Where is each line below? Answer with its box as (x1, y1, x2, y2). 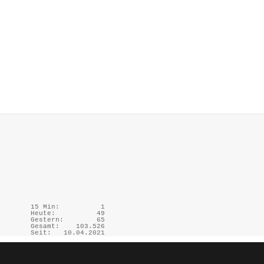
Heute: (31, 209, 55, 217)
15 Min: (31, 203, 60, 210)
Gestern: (31, 216, 64, 223)
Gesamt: (31, 222, 60, 230)
